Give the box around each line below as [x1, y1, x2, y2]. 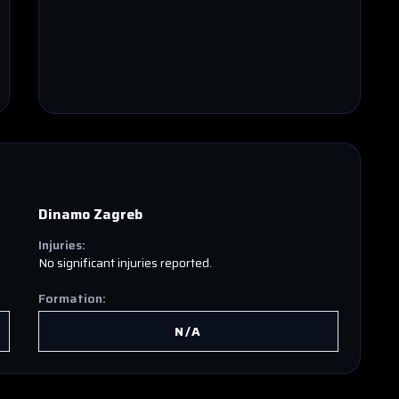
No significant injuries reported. [37, 253, 212, 273]
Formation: [37, 289, 106, 308]
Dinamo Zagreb [37, 203, 142, 225]
